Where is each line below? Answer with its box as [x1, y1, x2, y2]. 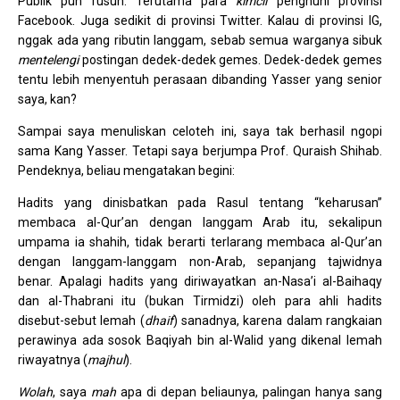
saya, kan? [18, 92, 77, 106]
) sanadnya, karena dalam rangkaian [172, 313, 383, 328]
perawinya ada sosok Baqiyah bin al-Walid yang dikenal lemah [18, 333, 382, 347]
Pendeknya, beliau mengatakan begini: [18, 163, 235, 178]
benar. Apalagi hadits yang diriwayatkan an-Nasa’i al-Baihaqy [18, 274, 382, 288]
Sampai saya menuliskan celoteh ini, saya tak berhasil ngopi [18, 124, 382, 138]
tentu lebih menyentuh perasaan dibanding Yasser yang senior [18, 72, 382, 87]
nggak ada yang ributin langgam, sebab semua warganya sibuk [18, 33, 382, 47]
